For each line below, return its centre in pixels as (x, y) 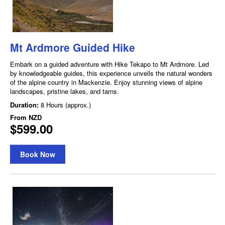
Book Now (38, 154)
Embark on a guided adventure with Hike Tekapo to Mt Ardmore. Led (109, 64)
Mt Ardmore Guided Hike (73, 47)
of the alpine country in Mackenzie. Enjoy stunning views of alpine (106, 82)
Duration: (25, 105)
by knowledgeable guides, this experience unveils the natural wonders (111, 73)
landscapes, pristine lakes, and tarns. (65, 91)
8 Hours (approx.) (66, 105)
